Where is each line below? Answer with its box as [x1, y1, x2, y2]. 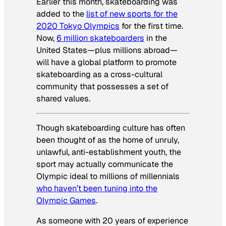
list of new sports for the [86, 8, 178, 19]
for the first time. [120, 20, 183, 31]
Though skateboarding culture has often [36, 123, 185, 134]
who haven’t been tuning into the [36, 183, 157, 194]
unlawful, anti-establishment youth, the [36, 147, 181, 158]
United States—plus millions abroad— [36, 44, 178, 55]
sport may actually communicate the [36, 159, 173, 170]
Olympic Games [36, 195, 96, 206]
